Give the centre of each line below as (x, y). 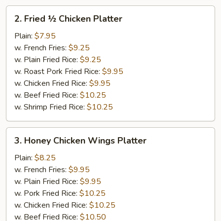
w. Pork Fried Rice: (47, 193)
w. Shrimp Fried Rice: (51, 107)
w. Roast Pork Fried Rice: (58, 72)
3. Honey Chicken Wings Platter (80, 141)
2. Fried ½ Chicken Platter (68, 19)
